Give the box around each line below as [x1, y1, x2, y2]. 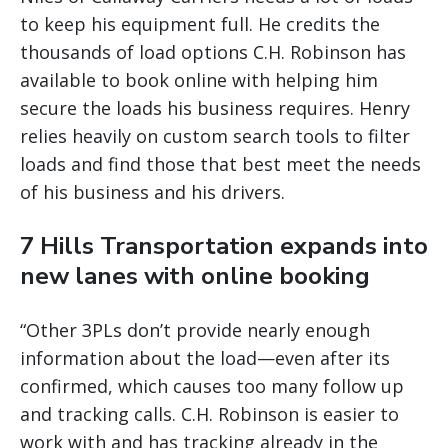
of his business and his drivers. [20, 180, 285, 205]
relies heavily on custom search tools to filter [20, 124, 410, 149]
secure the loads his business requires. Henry [20, 96, 410, 121]
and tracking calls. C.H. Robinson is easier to [20, 402, 399, 427]
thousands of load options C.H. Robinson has [20, 40, 406, 65]
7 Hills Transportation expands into [20, 230, 428, 263]
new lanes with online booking [20, 260, 370, 293]
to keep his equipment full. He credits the [20, 12, 380, 37]
